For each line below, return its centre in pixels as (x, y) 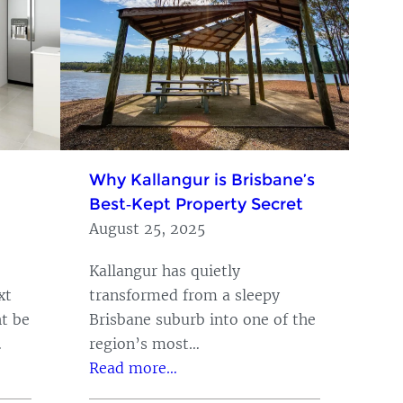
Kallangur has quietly (165, 270)
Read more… (133, 367)
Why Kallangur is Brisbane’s (202, 179)
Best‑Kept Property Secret (196, 204)
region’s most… (144, 343)
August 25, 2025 (147, 228)
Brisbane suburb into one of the (202, 319)
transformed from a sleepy (184, 295)
